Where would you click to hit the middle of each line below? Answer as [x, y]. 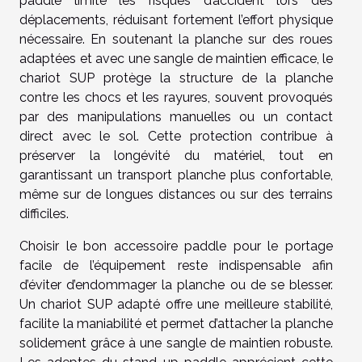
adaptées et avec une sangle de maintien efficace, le [176, 58]
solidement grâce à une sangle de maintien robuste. [176, 343]
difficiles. [44, 213]
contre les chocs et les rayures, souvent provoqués [176, 97]
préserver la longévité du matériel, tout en [176, 155]
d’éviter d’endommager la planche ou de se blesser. [176, 284]
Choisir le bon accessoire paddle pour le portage [176, 246]
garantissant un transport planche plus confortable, [176, 175]
